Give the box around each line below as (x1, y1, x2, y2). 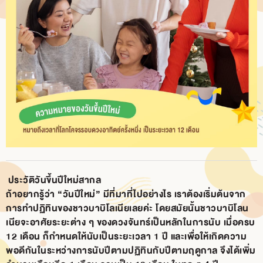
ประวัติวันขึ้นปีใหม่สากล (6, 173, 101, 188)
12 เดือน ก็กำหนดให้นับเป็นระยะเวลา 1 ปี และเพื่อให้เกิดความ (6, 229, 247, 244)
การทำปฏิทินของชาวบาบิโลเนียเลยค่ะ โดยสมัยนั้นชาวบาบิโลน (6, 201, 249, 216)
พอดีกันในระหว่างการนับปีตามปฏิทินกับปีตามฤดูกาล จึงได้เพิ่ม (6, 243, 256, 258)
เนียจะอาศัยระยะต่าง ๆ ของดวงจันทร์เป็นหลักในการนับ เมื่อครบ (6, 215, 255, 230)
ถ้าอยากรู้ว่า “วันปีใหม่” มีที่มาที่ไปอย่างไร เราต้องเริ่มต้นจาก (6, 187, 246, 202)
